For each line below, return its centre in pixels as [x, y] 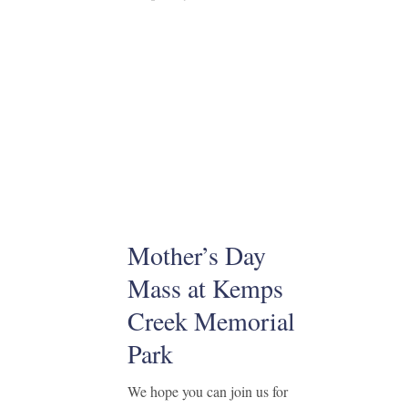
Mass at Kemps [205, 288]
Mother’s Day [196, 255]
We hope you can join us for [207, 391]
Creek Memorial [211, 321]
